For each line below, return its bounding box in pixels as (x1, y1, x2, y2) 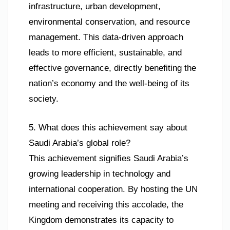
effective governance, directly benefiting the (29, 63, 196, 73)
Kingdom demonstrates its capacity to (29, 215, 174, 225)
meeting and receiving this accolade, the (29, 199, 183, 209)
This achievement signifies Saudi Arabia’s (29, 153, 188, 163)
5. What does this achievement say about (29, 122, 187, 132)
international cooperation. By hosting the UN (29, 184, 198, 194)
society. (29, 94, 59, 104)
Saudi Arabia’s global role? (29, 138, 130, 148)
